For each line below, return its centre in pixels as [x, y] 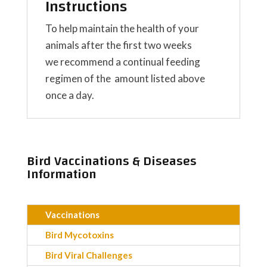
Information [61, 174]
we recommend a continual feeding [122, 62]
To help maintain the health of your [122, 29]
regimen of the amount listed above [125, 79]
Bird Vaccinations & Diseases [111, 161]
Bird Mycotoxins [79, 235]
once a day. [69, 95]
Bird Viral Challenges [89, 255]
